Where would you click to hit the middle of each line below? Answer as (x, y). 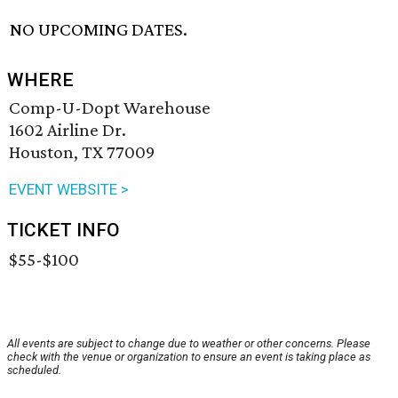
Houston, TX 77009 (82, 152)
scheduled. (34, 370)
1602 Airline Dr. (68, 130)
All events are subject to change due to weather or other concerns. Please (189, 344)
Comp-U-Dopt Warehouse (110, 108)
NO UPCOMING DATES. (99, 30)
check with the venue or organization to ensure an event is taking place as (189, 357)
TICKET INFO (64, 231)
